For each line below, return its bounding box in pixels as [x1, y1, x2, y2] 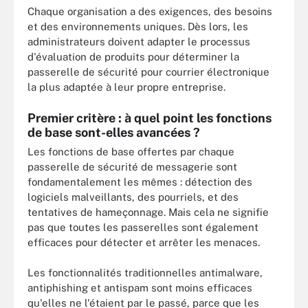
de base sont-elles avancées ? [27, 124, 200, 140]
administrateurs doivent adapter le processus [27, 36, 250, 47]
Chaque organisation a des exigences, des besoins [27, 5, 272, 17]
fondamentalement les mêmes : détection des [27, 175, 252, 188]
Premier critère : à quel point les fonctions [27, 110, 272, 125]
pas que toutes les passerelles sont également [27, 221, 258, 233]
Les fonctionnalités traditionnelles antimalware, [27, 267, 263, 278]
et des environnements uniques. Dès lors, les [27, 21, 248, 32]
